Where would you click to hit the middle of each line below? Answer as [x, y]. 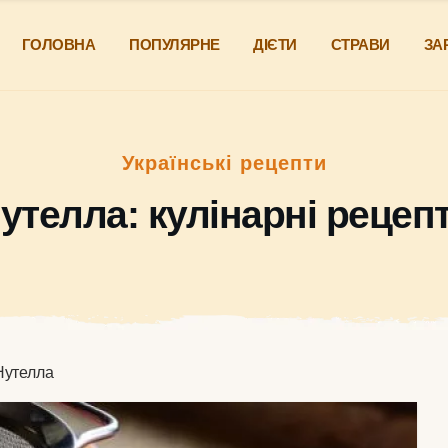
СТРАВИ [360, 44]
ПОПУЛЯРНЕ [174, 44]
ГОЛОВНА [58, 44]
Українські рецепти [224, 162]
